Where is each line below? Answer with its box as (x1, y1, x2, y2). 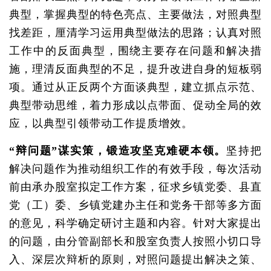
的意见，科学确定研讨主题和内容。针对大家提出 (9, 217, 262, 229)
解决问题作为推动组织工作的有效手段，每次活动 (9, 163, 262, 175)
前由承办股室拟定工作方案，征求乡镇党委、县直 (9, 181, 262, 193)
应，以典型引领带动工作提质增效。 (9, 117, 193, 129)
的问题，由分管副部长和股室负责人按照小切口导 (9, 235, 262, 247)
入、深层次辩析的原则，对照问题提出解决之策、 (9, 253, 262, 266)
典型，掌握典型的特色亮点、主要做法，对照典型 (9, 8, 262, 21)
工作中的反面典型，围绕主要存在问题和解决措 (9, 45, 262, 57)
